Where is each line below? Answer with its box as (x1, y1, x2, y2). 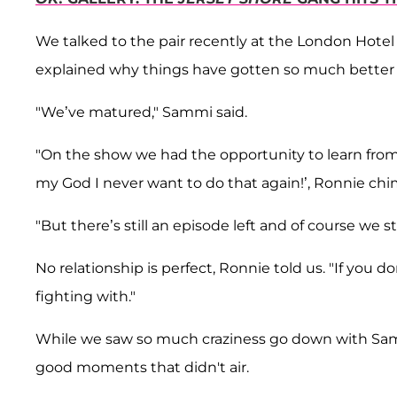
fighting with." (35, 288, 136, 306)
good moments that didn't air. (35, 359, 249, 377)
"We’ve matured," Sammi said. (35, 104, 247, 121)
